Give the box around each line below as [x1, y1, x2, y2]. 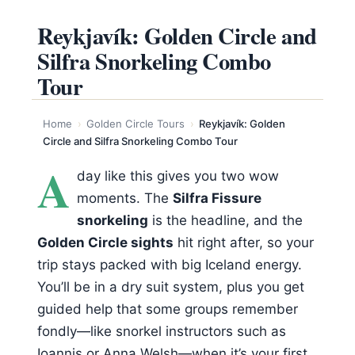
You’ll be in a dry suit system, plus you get [37, 278, 304, 295]
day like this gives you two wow [77, 167, 280, 184]
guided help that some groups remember [37, 300, 298, 317]
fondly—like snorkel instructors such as [37, 323, 286, 339]
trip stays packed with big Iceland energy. [37, 256, 302, 273]
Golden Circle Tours [86, 117, 185, 131]
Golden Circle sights [37, 234, 174, 250]
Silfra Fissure [173, 189, 262, 206]
